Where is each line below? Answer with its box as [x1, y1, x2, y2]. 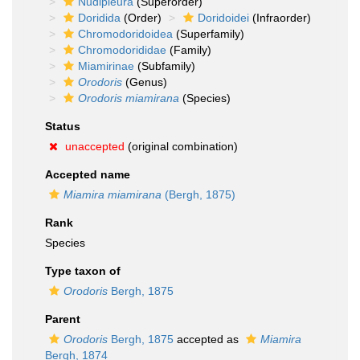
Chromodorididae [78, 43, 166, 56]
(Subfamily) [134, 59, 195, 72]
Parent [45, 313, 80, 325]
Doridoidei [198, 11, 249, 24]
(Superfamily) [173, 27, 244, 40]
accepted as [174, 333, 242, 346]
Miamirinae [78, 59, 134, 72]
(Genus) [122, 76, 167, 88]
